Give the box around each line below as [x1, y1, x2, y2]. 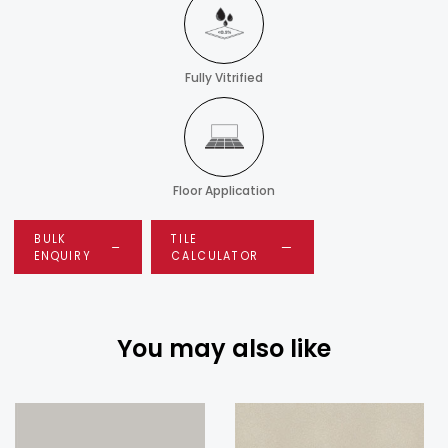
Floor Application [173, 182, 275, 200]
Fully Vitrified [185, 69, 263, 87]
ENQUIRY [34, 247, 91, 265]
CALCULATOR [171, 247, 260, 265]
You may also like [117, 332, 331, 366]
